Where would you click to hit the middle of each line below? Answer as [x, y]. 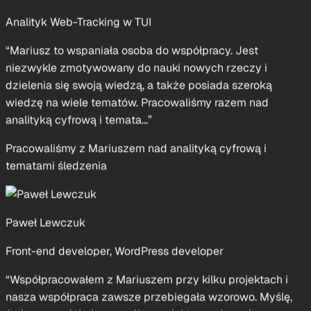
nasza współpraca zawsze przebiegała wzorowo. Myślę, [149, 245]
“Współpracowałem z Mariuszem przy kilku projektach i [147, 228]
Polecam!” [31, 280]
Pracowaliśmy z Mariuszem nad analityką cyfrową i [136, 96]
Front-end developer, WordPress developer [115, 199]
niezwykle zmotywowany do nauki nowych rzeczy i [136, 16]
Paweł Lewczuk [45, 171]
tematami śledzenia [56, 114]
